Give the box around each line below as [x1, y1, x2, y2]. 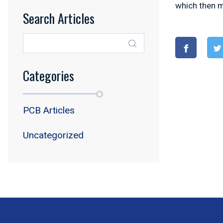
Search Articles [23, 8, 95, 28]
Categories [23, 66, 74, 85]
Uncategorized [23, 129, 84, 141]
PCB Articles [23, 105, 75, 116]
